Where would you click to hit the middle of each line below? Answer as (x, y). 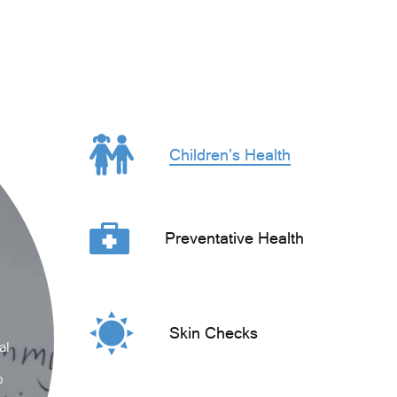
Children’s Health (230, 154)
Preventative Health (234, 238)
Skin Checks (214, 333)
